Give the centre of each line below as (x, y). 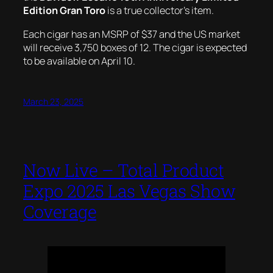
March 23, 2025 (53, 101)
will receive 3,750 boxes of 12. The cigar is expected (135, 47)
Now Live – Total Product (123, 170)
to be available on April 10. (79, 61)
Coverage (60, 212)
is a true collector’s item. (160, 11)
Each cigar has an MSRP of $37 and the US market (132, 34)
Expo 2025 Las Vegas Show (129, 191)
